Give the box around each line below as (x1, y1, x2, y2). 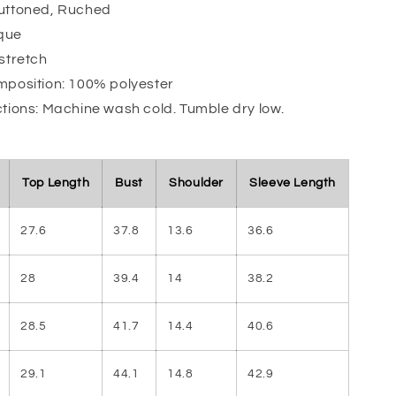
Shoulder (169, 176, 225, 189)
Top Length (22, 176, 90, 189)
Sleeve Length (249, 176, 337, 189)
